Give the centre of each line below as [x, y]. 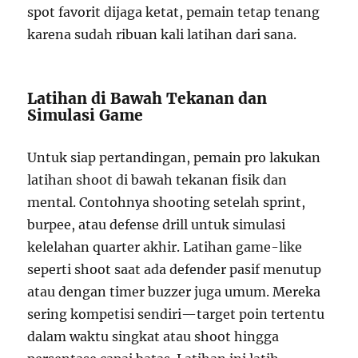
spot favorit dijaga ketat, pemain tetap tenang [174, 12]
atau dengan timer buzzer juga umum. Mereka [174, 292]
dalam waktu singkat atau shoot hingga [153, 337]
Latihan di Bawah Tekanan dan [147, 99]
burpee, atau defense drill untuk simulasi [157, 225]
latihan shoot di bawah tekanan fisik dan [157, 180]
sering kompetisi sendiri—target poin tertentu [176, 314]
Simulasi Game [86, 115]
